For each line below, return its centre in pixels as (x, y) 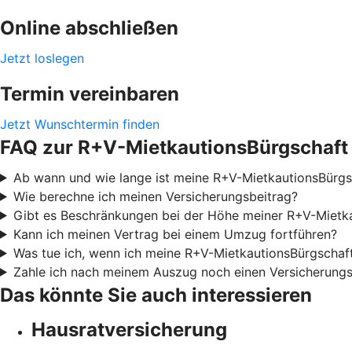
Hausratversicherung (129, 329)
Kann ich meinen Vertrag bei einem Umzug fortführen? (175, 234)
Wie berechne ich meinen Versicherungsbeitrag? (155, 196)
